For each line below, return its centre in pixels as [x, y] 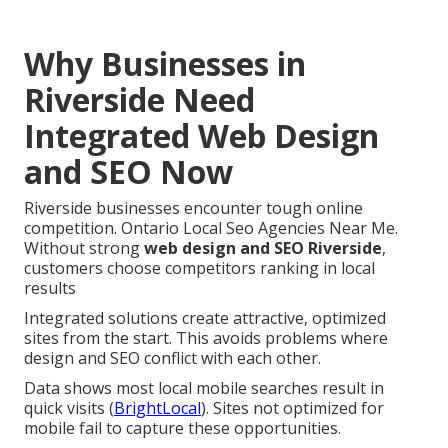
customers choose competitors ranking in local [199, 267]
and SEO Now [128, 171]
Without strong [84, 247]
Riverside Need [139, 99]
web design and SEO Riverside [263, 247]
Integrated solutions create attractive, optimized [205, 317]
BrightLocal [157, 407]
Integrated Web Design [201, 135]
